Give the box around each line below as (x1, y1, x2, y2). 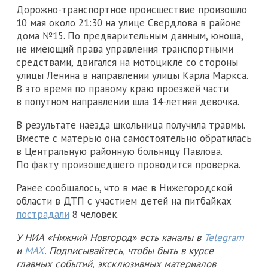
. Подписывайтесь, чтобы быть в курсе (44, 243, 214, 257)
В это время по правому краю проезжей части (16, 81, 229, 95)
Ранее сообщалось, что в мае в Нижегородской (16, 181, 232, 194)
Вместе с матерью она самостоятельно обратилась (16, 131, 252, 145)
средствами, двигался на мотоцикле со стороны (16, 55, 238, 69)
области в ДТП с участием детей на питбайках (16, 194, 232, 208)
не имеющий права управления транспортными (16, 42, 233, 56)
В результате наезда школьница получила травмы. (16, 118, 245, 132)
